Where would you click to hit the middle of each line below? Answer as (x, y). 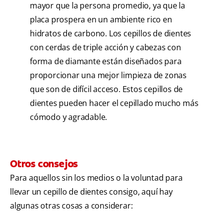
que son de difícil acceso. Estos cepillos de (107, 89)
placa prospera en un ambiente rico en (101, 20)
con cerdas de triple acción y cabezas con (106, 48)
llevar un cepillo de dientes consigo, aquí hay (91, 192)
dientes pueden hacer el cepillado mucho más (114, 103)
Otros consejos (44, 164)
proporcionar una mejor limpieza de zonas (108, 75)
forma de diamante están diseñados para (106, 61)
